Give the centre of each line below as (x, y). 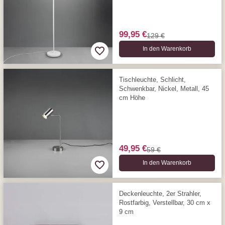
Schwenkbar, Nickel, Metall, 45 (164, 88)
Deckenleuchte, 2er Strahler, (160, 193)
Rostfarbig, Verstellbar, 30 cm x (164, 202)
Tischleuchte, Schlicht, (152, 79)
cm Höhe (132, 97)
